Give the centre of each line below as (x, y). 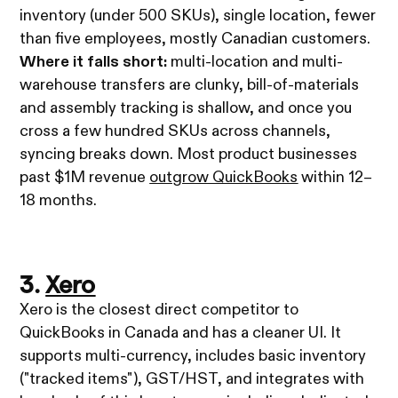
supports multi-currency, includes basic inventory (193, 357)
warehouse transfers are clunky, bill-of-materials (190, 86)
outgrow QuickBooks (224, 178)
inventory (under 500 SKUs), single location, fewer (198, 16)
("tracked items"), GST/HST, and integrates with (192, 380)
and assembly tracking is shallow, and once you (186, 109)
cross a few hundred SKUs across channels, (175, 132)
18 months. (59, 201)
